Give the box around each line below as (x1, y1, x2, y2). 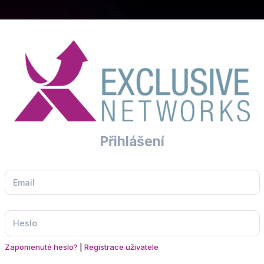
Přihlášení (100, 133, 164, 149)
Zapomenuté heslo (4, 242, 74, 252)
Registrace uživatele (84, 242, 159, 252)
